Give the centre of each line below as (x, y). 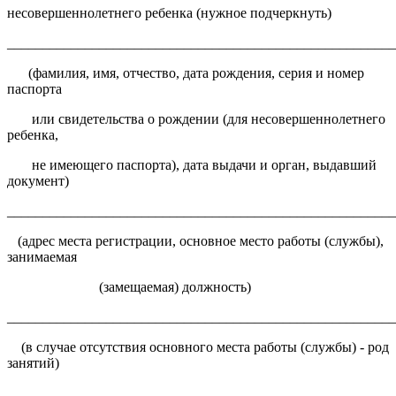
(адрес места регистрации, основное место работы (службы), (195, 240)
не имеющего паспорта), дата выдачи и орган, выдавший (192, 164)
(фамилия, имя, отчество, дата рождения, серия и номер (186, 72)
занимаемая (42, 256)
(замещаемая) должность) (129, 286)
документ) (38, 180)
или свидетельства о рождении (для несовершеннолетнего (196, 118)
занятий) (33, 362)
